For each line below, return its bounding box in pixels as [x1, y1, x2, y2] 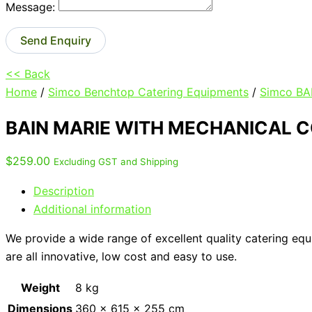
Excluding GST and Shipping [54, 156, 178, 168]
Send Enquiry [20, 33, 91, 47]
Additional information [33, 202, 151, 217]
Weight [20, 281, 60, 295]
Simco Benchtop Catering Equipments [48, 84, 249, 99]
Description [33, 184, 94, 198]
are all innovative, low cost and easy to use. [6, 249, 240, 264]
